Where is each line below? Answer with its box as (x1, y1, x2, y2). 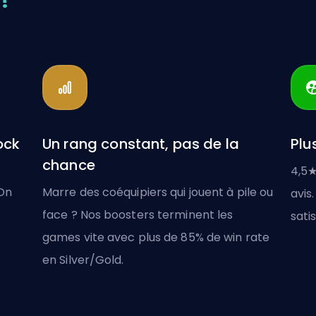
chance (42, 155, 95, 175)
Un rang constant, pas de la (42, 134, 240, 154)
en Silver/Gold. (42, 252, 124, 268)
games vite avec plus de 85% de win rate (42, 229, 269, 245)
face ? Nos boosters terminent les (42, 207, 233, 223)
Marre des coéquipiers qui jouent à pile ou (42, 184, 274, 200)
